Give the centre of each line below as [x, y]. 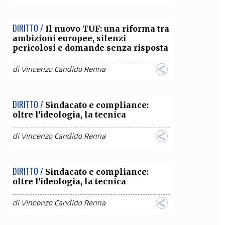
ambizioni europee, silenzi [69, 38]
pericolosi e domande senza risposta [90, 48]
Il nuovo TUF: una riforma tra [107, 29]
